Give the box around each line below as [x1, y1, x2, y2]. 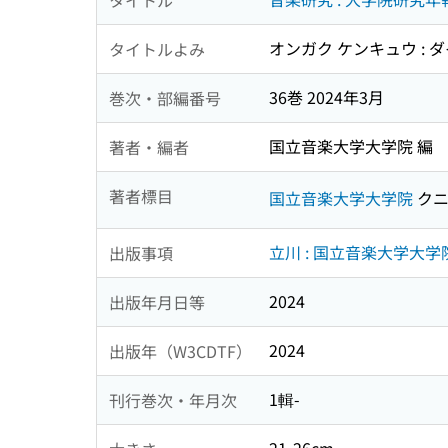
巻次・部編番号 [109, 85, 221, 110]
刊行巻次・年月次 [109, 387, 237, 412]
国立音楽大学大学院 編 [269, 134, 433, 159]
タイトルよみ [109, 36, 205, 61]
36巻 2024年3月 [269, 85, 384, 110]
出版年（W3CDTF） [109, 338, 252, 363]
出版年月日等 [109, 289, 205, 314]
